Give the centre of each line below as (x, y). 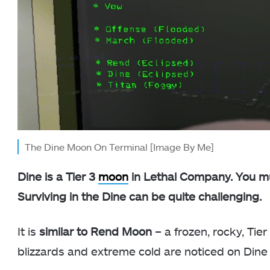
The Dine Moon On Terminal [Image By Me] (119, 146)
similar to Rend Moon (94, 231)
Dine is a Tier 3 (58, 176)
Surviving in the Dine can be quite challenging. (140, 196)
